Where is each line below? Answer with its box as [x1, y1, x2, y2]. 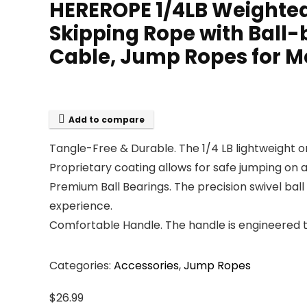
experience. [49, 198, 112, 214]
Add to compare [69, 114, 145, 125]
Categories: [49, 258, 114, 273]
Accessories [114, 258, 179, 273]
